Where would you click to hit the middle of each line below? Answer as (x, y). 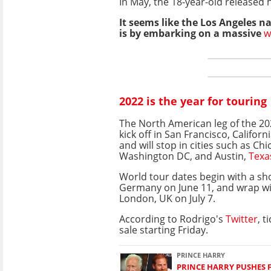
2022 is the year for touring (193, 101)
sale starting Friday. (164, 230)
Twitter (242, 219)
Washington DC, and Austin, (184, 156)
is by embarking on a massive (191, 33)
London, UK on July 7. (167, 198)
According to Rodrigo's (172, 219)
